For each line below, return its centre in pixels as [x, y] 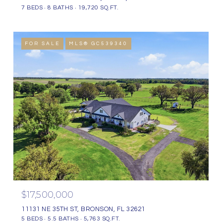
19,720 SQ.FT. [98, 8]
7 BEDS [32, 8]
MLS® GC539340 [98, 44]
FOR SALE [42, 44]
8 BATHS [60, 8]
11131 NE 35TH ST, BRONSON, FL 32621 [83, 209]
